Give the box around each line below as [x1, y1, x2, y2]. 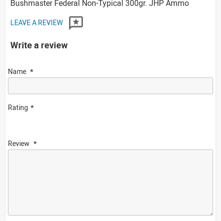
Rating [8, 102, 28, 112]
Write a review [10, 38, 68, 51]
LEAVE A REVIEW [10, 17, 64, 27]
